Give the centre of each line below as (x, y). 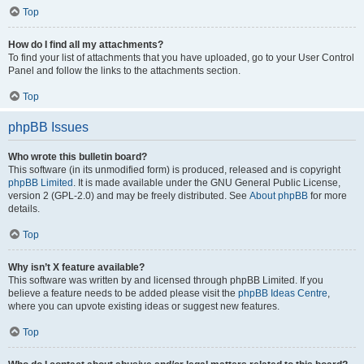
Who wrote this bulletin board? (78, 157)
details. (24, 209)
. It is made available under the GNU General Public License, (207, 183)
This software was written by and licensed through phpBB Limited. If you (166, 280)
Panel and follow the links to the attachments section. (124, 71)
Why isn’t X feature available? (76, 267)
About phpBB (279, 196)
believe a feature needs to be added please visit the (123, 293)
